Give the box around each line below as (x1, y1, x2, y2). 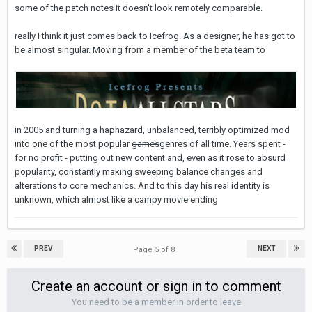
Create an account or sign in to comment (31, 277, 281, 295)
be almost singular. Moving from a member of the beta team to (15, 44, 267, 55)
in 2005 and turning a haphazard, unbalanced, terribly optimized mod (15, 125, 290, 136)
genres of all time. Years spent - (159, 139, 286, 150)
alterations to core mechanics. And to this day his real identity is (15, 180, 270, 192)
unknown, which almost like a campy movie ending (15, 194, 218, 205)
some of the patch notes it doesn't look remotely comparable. (15, 2, 263, 13)
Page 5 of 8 (133, 244, 179, 254)
